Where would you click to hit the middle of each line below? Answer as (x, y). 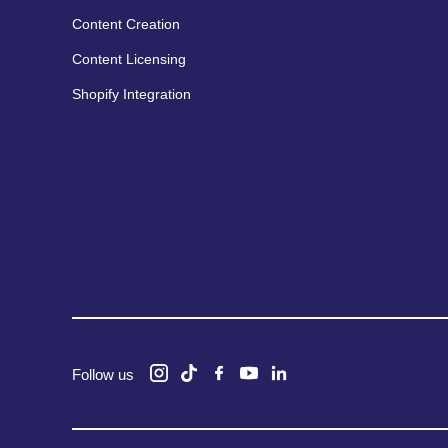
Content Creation (126, 23)
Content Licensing (129, 58)
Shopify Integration (131, 93)
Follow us (103, 374)
